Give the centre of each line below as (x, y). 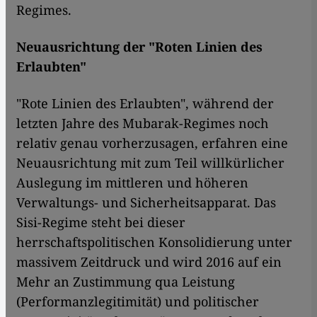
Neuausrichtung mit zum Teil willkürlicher (150, 163)
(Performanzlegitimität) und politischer (138, 302)
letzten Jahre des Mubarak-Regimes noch (143, 123)
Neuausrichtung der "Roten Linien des (139, 47)
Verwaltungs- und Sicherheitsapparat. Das (146, 203)
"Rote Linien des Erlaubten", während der (145, 104)
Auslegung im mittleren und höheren (132, 183)
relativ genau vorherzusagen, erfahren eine (152, 143)
